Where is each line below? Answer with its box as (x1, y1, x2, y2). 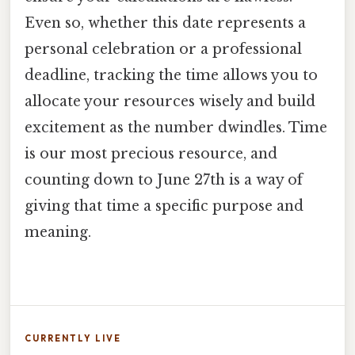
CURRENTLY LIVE (25, 332, 121, 344)
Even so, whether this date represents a (25, 14, 306, 32)
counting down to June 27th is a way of (25, 171, 303, 189)
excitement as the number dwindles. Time (25, 119, 327, 137)
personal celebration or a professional (25, 40, 302, 59)
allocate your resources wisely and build (25, 93, 315, 111)
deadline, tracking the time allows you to (25, 67, 318, 85)
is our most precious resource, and (25, 145, 277, 163)
